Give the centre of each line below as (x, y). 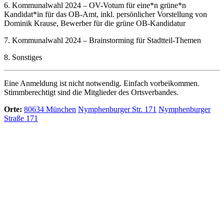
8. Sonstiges (23, 57)
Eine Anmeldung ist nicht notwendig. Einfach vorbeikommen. (102, 83)
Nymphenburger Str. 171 (117, 109)
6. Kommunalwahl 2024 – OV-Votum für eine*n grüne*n (95, 5)
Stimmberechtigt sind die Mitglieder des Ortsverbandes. (91, 92)
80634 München (50, 109)
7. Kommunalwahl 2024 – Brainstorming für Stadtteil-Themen (102, 40)
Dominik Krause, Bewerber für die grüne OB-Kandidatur (95, 23)
